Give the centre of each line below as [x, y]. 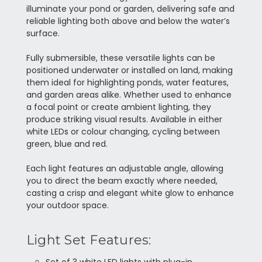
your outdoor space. [67, 206]
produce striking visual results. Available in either [124, 120]
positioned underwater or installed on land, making [129, 70]
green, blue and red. [68, 144]
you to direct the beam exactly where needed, [122, 181]
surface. [43, 34]
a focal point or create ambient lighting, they [118, 107]
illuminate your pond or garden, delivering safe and [130, 9]
